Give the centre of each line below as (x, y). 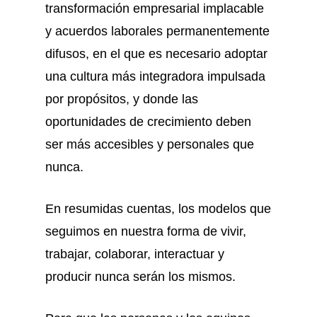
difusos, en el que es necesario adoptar (156, 54)
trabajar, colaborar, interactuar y (135, 254)
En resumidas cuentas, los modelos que (158, 209)
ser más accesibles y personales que (150, 144)
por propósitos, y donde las (122, 99)
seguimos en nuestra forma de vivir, (146, 231)
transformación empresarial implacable (155, 8)
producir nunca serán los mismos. (140, 277)
